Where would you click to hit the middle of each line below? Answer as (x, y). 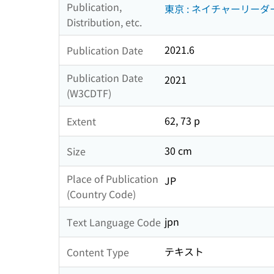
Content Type (98, 252)
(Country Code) (101, 194)
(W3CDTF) (89, 93)
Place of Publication (113, 179)
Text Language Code (114, 222)
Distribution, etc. (104, 22)
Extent (81, 121)
